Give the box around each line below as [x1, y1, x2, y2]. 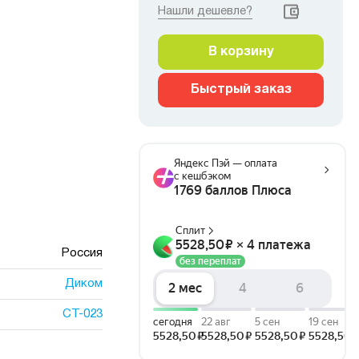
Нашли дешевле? [158, 6, 252, 17]
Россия [61, 248, 103, 259]
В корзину [208, 46, 273, 58]
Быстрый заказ [190, 84, 292, 95]
